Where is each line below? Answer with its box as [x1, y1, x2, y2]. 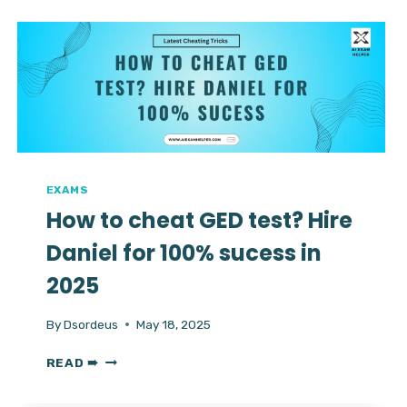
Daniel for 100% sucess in [45, 238, 322, 269]
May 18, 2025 [135, 316, 211, 332]
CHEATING [97, 27, 169, 43]
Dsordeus [63, 316, 118, 332]
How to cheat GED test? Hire [45, 205, 352, 236]
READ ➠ [45, 354, 99, 370]
